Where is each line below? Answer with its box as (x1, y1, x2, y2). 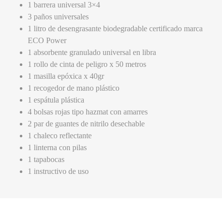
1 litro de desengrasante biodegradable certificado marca (28, 24, 203, 33)
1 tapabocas (28, 155, 64, 164)
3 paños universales (28, 12, 89, 21)
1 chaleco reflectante (28, 131, 92, 140)
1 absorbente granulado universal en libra (28, 48, 156, 57)
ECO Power (28, 36, 66, 45)
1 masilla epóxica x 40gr (28, 72, 104, 81)
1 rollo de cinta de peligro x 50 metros (28, 60, 146, 69)
